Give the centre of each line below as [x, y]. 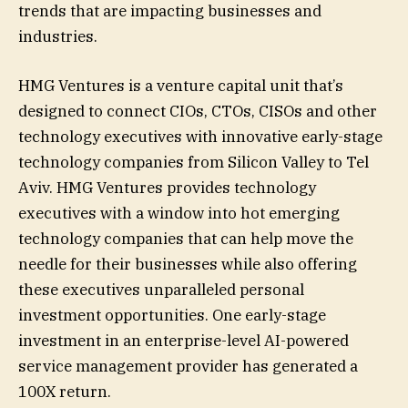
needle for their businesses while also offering [188, 264]
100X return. [65, 391]
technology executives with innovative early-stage [200, 136]
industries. [58, 36]
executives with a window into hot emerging [179, 213]
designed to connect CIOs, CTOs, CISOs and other [198, 111]
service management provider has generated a [188, 366]
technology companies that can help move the [186, 238]
